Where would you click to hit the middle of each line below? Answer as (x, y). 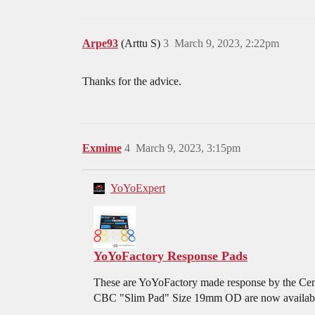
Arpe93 (100, 44)
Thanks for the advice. (132, 82)
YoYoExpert (138, 188)
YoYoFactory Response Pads (171, 256)
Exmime (102, 148)
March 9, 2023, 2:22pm (227, 44)
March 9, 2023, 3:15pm (188, 148)
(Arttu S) (142, 44)
